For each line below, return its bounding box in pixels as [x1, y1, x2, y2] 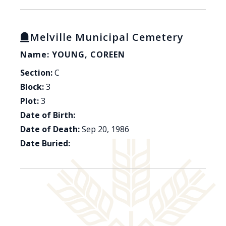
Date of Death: [20, 124, 80, 135]
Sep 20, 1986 [82, 124, 129, 135]
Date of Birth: [20, 109, 75, 121]
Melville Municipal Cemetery [30, 30, 184, 44]
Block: [20, 81, 44, 93]
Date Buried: [20, 138, 70, 149]
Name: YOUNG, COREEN [20, 49, 125, 61]
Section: [20, 67, 52, 79]
